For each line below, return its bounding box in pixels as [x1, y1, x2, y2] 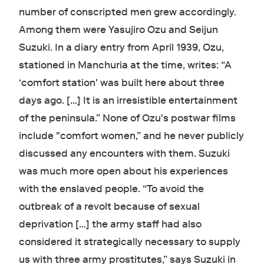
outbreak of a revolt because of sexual [18, 200, 200, 213]
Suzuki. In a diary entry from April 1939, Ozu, [18, 41, 224, 54]
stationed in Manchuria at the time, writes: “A [18, 59, 232, 71]
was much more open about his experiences [18, 165, 228, 177]
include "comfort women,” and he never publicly [18, 130, 244, 142]
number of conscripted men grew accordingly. [18, 6, 236, 18]
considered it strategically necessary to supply [18, 236, 240, 248]
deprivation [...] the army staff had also [18, 218, 202, 230]
